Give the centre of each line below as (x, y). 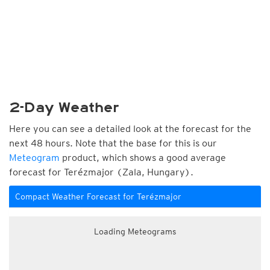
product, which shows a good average (143, 158)
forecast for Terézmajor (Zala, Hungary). (101, 172)
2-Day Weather (64, 108)
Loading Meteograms (135, 231)
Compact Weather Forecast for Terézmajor (98, 196)
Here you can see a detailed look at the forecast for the (130, 129)
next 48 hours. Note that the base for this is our (113, 143)
